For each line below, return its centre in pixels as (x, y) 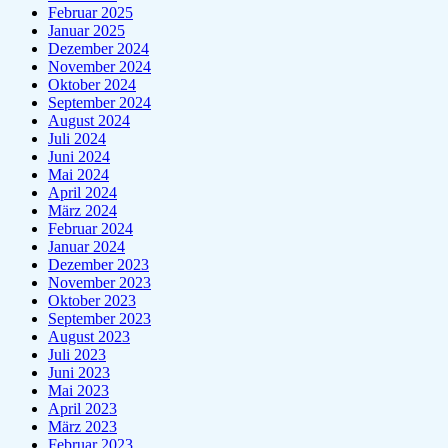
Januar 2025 (86, 31)
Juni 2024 (79, 157)
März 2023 (82, 427)
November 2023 (99, 283)
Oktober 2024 (92, 85)
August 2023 (89, 337)
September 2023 (99, 319)
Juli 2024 (77, 139)
